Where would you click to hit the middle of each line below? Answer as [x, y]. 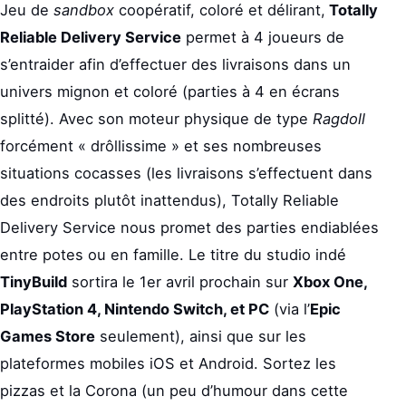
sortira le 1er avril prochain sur [180, 282]
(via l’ [290, 309]
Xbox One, [330, 282]
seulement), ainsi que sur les [201, 336]
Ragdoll [339, 119]
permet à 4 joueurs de [263, 37]
